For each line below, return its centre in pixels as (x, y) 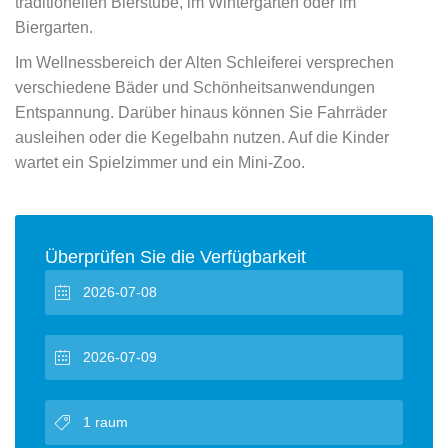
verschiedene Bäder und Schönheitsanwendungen (195, 87)
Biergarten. (54, 27)
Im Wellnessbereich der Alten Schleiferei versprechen (204, 62)
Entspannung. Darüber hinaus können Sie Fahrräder (201, 112)
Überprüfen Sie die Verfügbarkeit (175, 257)
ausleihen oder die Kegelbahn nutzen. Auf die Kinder (202, 137)
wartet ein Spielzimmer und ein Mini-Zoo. (160, 162)
